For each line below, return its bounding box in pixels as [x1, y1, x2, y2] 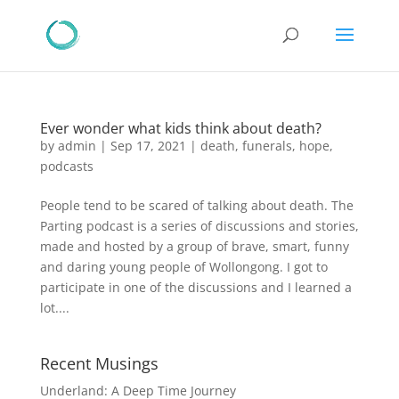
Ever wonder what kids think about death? [39, 118, 322, 138]
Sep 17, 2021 [110, 137, 186, 154]
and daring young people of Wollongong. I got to [39, 258, 328, 275]
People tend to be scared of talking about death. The [39, 197, 354, 214]
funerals [241, 137, 292, 154]
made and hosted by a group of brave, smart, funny [39, 238, 349, 255]
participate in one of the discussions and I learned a [39, 279, 352, 296]
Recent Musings [39, 353, 159, 374]
